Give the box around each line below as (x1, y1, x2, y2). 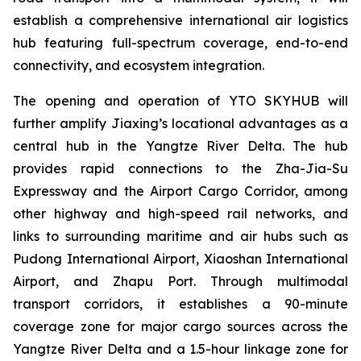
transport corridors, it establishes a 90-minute (13, 296, 348, 312)
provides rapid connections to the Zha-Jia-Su (13, 160, 348, 176)
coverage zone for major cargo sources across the (13, 318, 348, 334)
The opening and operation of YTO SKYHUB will (13, 93, 348, 109)
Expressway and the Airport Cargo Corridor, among (13, 183, 348, 199)
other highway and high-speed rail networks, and (13, 205, 348, 222)
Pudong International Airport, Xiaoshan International (13, 251, 348, 267)
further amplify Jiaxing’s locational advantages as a (13, 115, 348, 131)
